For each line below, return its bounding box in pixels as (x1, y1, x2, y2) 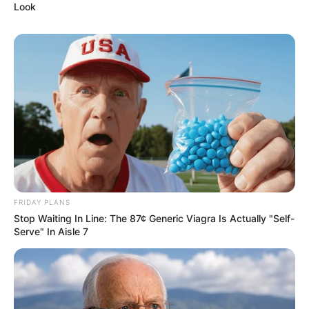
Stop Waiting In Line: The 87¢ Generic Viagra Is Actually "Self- (14, 212, 295, 225)
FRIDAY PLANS (14, 198, 70, 207)
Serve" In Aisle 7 (14, 226, 88, 238)
